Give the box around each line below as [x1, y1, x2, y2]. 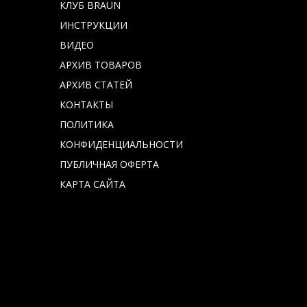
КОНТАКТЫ [60, 98, 113, 111]
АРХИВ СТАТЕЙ [60, 78, 132, 91]
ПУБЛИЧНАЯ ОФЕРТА [60, 158, 159, 171]
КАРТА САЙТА [60, 177, 125, 191]
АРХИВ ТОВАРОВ [60, 58, 142, 71]
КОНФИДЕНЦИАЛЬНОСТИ [60, 138, 183, 151]
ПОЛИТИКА [60, 118, 114, 131]
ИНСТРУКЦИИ [60, 19, 127, 32]
